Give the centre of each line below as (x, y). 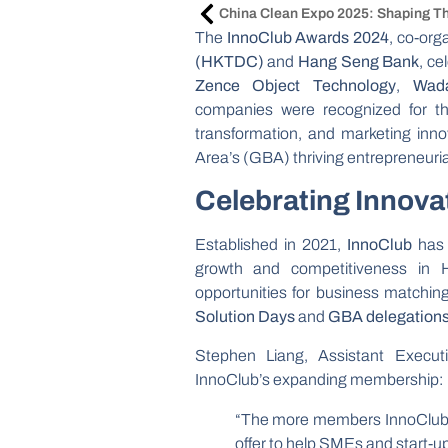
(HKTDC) (229, 61)
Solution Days (244, 317)
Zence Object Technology (295, 85)
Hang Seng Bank (358, 61)
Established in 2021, (270, 245)
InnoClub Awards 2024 (308, 37)
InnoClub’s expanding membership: (318, 379)
